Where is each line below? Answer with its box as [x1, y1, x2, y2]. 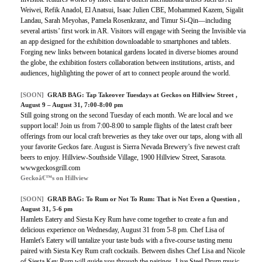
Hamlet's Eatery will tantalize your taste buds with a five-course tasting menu [20, 236, 232, 245]
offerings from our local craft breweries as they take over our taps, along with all [20, 132, 242, 141]
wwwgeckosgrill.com [20, 164, 80, 173]
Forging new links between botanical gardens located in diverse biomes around [20, 48, 238, 57]
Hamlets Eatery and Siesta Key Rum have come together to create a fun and [20, 215, 228, 224]
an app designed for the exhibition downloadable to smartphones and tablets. [20, 37, 231, 46]
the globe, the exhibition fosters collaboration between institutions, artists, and [20, 58, 235, 67]
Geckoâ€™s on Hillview [20, 174, 88, 182]
